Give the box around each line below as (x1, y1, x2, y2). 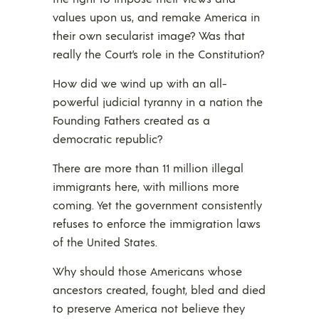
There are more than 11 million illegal (53, 160, 244, 176)
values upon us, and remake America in (53, 9, 260, 25)
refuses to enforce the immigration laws (53, 216, 261, 231)
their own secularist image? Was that (53, 28, 245, 43)
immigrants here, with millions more (53, 179, 239, 194)
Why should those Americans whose (53, 263, 242, 279)
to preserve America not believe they (53, 300, 245, 316)
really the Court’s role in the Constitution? (53, 46, 264, 62)
